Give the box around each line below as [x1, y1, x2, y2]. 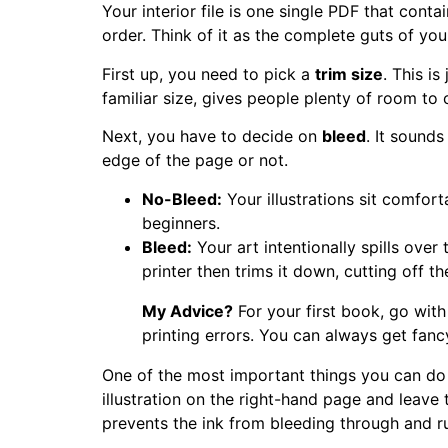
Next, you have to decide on [102, 126, 322, 147]
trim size [315, 63, 383, 84]
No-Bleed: [142, 188, 222, 209]
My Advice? [142, 300, 233, 321]
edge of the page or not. [102, 150, 288, 171]
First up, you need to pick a [102, 63, 315, 84]
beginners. [142, 212, 220, 233]
